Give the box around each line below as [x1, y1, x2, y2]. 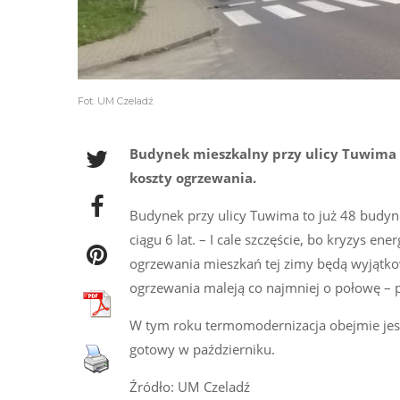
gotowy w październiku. [129, 340, 275, 359]
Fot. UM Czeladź [78, 95, 154, 108]
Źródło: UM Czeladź [129, 378, 250, 396]
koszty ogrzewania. [129, 169, 256, 187]
